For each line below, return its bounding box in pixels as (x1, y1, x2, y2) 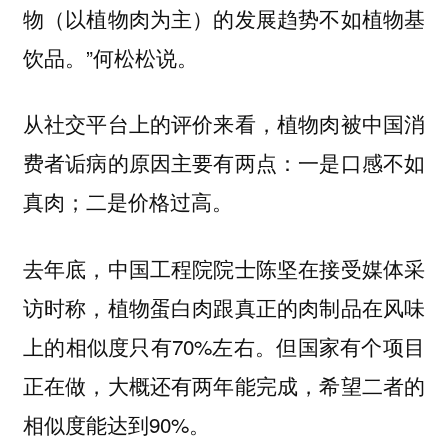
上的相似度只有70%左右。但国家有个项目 (22, 330, 426, 361)
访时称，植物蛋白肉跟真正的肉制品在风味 (22, 291, 426, 322)
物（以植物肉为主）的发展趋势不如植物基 (22, 2, 426, 33)
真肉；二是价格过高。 (22, 186, 233, 217)
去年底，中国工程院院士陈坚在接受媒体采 (22, 252, 426, 283)
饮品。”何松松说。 (22, 41, 198, 72)
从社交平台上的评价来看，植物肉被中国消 (22, 108, 426, 139)
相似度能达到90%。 (22, 408, 210, 439)
